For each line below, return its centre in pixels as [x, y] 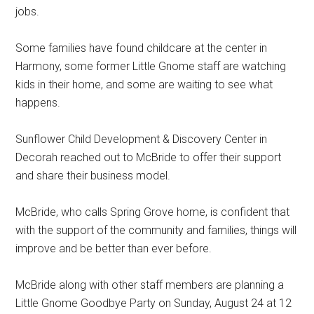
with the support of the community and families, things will [156, 230]
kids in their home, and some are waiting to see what [144, 84]
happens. [38, 102]
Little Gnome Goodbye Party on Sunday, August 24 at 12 [154, 303]
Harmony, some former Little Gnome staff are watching [151, 66]
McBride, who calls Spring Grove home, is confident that [153, 212]
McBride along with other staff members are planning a [150, 285]
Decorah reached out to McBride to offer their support [149, 157]
